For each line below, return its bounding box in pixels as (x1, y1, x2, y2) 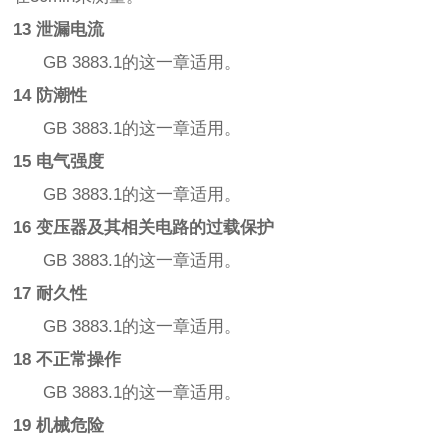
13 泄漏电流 (13, 20, 105, 40)
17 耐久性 (13, 284, 88, 304)
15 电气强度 (13, 152, 105, 172)
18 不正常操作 (13, 350, 122, 370)
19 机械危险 (13, 416, 105, 436)
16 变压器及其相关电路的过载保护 (13, 218, 275, 238)
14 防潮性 (13, 86, 88, 106)
